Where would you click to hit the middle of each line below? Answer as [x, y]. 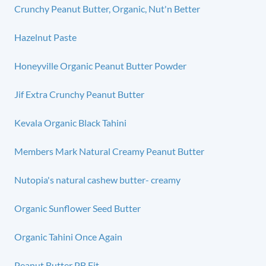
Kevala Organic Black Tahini [70, 122]
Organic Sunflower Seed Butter [77, 208]
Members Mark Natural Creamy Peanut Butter [109, 151]
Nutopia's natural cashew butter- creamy [97, 179]
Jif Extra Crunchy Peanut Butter [79, 94]
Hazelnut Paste [45, 37]
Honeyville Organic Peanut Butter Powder [100, 65]
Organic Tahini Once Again [68, 236]
